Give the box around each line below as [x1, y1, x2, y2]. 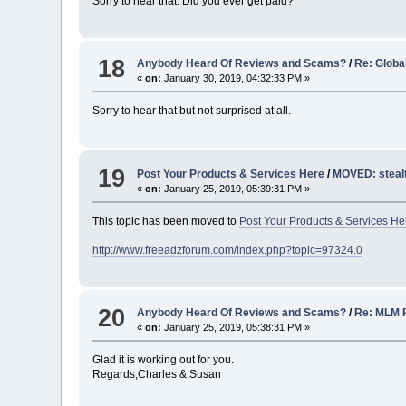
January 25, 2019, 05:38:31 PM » [161, 322, 311, 333]
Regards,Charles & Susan [92, 368, 222, 382]
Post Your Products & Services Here [137, 167, 325, 180]
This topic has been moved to [92, 214, 240, 227]
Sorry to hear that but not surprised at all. [92, 104, 292, 118]
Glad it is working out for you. [92, 353, 235, 367]
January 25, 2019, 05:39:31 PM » [161, 182, 311, 194]
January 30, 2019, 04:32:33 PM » [161, 72, 311, 84]
